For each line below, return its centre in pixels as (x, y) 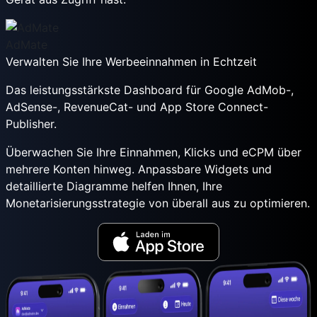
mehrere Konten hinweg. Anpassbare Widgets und (139, 169)
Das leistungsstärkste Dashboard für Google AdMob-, (150, 90)
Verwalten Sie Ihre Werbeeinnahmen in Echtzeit (131, 62)
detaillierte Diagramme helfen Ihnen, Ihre (114, 186)
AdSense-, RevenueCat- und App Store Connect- (137, 107)
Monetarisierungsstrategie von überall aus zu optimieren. (158, 203)
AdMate (27, 45)
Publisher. (31, 124)
